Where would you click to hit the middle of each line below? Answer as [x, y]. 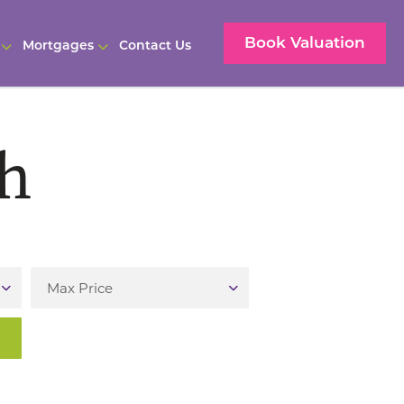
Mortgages [58, 46]
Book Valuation [305, 44]
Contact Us [155, 46]
